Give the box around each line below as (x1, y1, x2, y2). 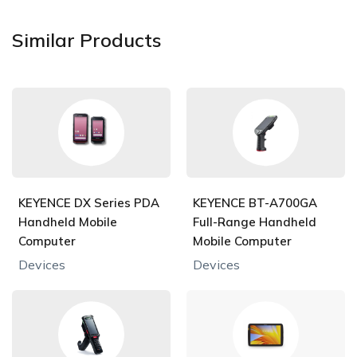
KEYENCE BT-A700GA (193, 194, 317, 210)
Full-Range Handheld (193, 214, 316, 229)
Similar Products (12, 28, 162, 53)
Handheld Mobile (18, 214, 117, 229)
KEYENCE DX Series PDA (18, 194, 159, 210)
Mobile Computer (193, 233, 292, 249)
